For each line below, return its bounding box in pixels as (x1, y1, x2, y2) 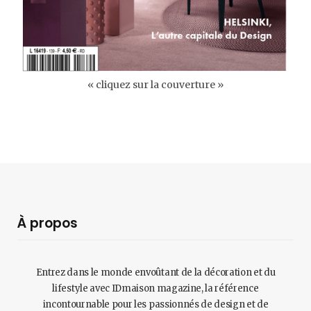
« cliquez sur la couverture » (87, 78, 224, 92)
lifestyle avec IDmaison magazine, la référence (52, 283, 259, 295)
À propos (17, 214, 78, 233)
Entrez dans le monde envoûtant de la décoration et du (35, 267, 276, 279)
